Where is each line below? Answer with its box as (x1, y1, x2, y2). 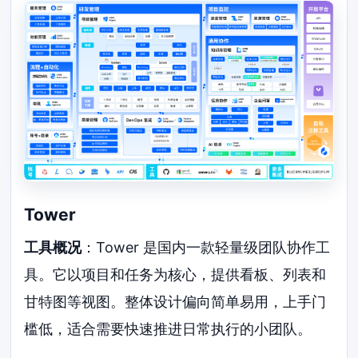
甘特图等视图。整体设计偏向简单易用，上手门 (24, 293, 327, 311)
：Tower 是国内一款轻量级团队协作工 (82, 239, 331, 257)
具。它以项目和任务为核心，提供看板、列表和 (24, 266, 327, 284)
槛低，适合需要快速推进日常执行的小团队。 (24, 320, 312, 338)
